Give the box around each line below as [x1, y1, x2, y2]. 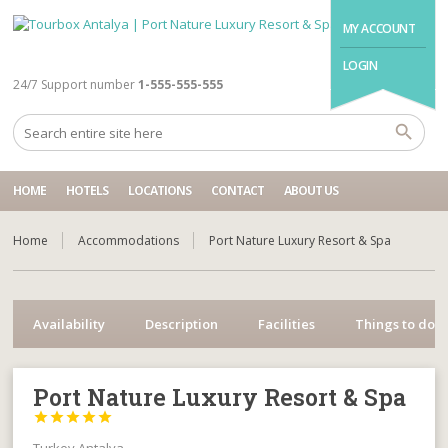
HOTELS [66, 182, 109, 199]
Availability [33, 315, 106, 333]
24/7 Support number [13, 76, 136, 93]
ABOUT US [284, 182, 339, 199]
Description [145, 315, 219, 333]
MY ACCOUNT [342, 20, 416, 37]
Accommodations [78, 232, 180, 249]
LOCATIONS [128, 182, 192, 199]
